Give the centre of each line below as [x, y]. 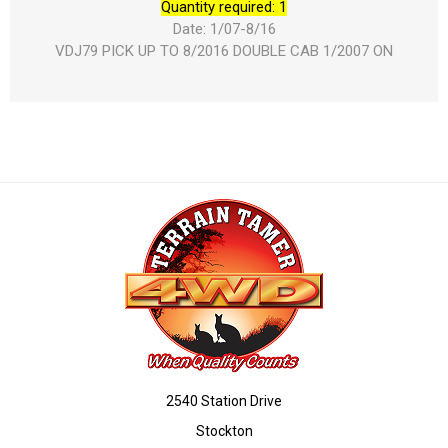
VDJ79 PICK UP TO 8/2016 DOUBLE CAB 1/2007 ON [224, 51]
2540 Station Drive [224, 401]
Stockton [224, 431]
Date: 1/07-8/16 [224, 29]
